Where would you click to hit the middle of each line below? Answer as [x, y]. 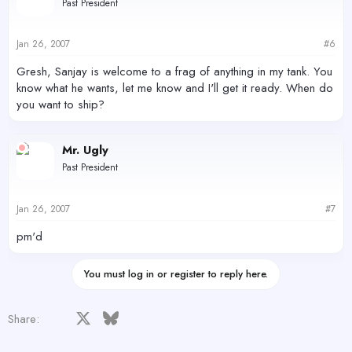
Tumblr [244, 317]
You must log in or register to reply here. [176, 273]
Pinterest [220, 317]
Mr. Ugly [85, 150]
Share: [24, 319]
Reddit [188, 317]
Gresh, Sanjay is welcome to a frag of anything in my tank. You [174, 71]
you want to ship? [60, 104]
